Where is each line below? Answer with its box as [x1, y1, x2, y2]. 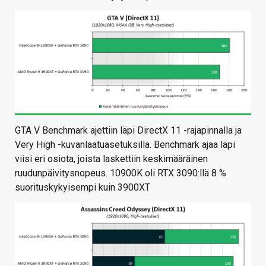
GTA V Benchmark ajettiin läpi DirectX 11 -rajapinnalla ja [15, 125, 242, 137]
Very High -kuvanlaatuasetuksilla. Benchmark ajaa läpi [15, 139, 235, 151]
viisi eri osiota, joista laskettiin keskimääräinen [15, 153, 208, 165]
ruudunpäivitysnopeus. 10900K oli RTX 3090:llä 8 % [15, 167, 226, 179]
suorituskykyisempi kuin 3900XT [15, 182, 150, 194]
